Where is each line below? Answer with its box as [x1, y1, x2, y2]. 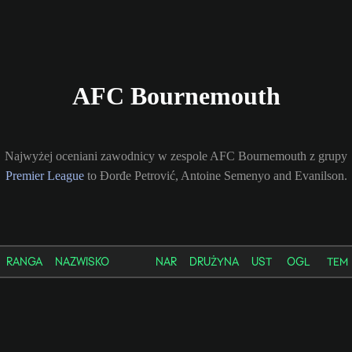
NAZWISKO [55, 254, 109, 269]
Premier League [5, 168, 84, 182]
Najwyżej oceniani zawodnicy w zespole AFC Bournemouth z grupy [5, 148, 347, 163]
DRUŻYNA [189, 254, 239, 269]
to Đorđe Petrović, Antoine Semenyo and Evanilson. [83, 168, 347, 182]
